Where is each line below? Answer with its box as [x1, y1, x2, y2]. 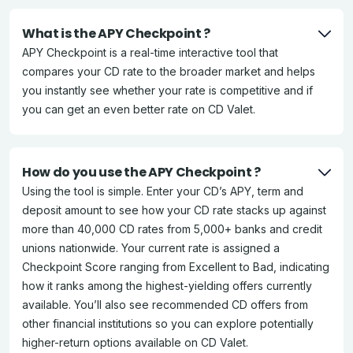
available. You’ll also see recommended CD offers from [22, 298, 308, 311]
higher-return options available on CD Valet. [22, 336, 248, 349]
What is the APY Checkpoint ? [22, 24, 211, 43]
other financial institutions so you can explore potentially [22, 317, 314, 330]
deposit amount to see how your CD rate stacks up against [22, 203, 326, 217]
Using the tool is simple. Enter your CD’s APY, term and [22, 184, 303, 198]
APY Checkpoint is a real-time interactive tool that [22, 46, 278, 59]
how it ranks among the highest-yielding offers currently [22, 279, 312, 292]
